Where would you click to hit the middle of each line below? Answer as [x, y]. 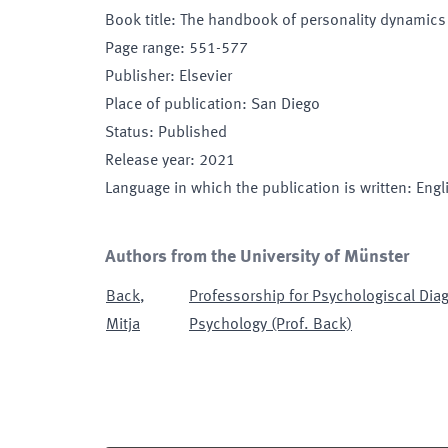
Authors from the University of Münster [257, 257]
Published [192, 133]
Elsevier [205, 77]
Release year [147, 161]
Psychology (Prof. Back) [270, 325]
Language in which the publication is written [256, 189]
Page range [142, 49]
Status [127, 133]
